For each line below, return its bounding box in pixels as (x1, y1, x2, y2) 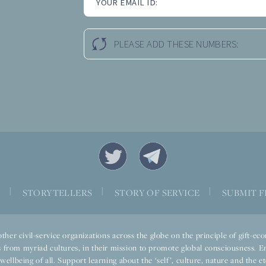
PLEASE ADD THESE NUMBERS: (113, 37, 239, 52)
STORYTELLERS (22, 186, 93, 198)
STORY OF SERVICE (114, 186, 200, 198)
